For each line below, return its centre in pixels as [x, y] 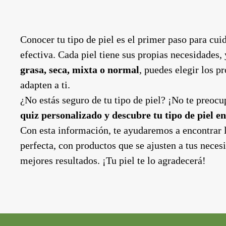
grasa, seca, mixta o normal [80, 70]
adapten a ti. [45, 85]
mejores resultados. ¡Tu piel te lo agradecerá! [113, 160]
